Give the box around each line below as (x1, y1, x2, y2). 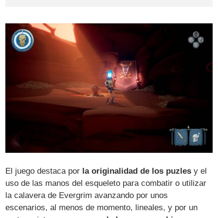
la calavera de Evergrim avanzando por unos (5, 191, 168, 200)
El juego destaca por (5, 166, 83, 176)
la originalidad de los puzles (82, 166, 192, 176)
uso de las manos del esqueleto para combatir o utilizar (5, 179, 207, 188)
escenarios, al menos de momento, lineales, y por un (5, 203, 198, 213)
